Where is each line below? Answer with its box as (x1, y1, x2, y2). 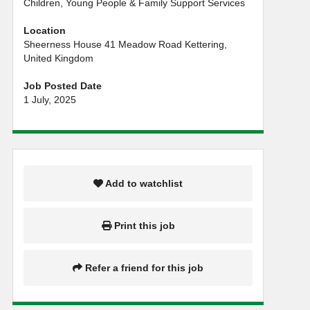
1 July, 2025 (24, 93, 76, 105)
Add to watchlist (103, 178, 183, 190)
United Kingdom (24, 52, 93, 64)
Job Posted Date (24, 80, 102, 91)
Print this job (111, 220, 175, 232)
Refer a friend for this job (82, 262, 203, 273)
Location (24, 24, 66, 36)
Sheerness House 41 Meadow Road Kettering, (24, 38, 227, 50)
